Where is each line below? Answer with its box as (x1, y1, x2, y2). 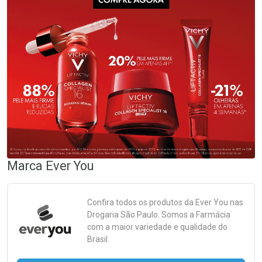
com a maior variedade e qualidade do (87, 222, 227, 232)
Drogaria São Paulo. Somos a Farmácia (87, 210, 230, 220)
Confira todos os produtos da (87, 198, 195, 208)
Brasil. (87, 235, 109, 244)
